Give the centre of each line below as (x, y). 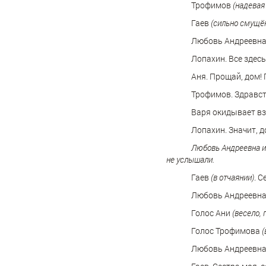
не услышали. (190, 160)
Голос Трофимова (227, 231)
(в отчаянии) (232, 178)
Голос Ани (212, 213)
